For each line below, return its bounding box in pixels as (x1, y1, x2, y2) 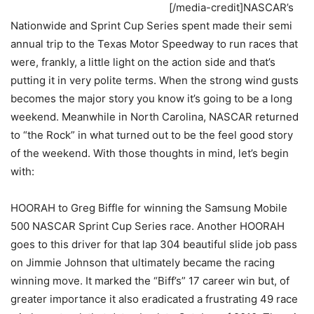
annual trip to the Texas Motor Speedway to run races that (11, 37, 298, 51)
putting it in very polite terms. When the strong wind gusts (11, 74, 299, 88)
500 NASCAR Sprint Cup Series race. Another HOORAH (11, 219, 285, 233)
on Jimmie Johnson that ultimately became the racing (11, 256, 275, 270)
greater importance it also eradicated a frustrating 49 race (11, 292, 298, 306)
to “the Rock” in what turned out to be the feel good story (11, 128, 293, 142)
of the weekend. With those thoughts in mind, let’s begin (11, 146, 289, 161)
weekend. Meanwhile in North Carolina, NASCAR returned (11, 110, 299, 124)
